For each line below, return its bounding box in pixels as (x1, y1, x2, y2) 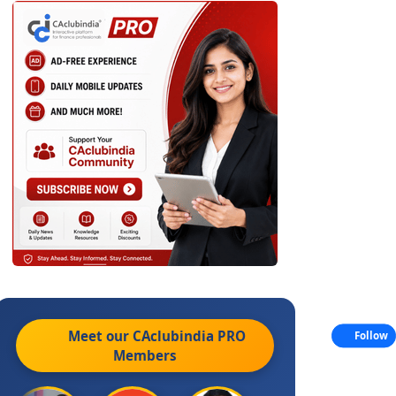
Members (113, 346, 177, 364)
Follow (354, 329, 388, 343)
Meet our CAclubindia (68, 327, 217, 345)
